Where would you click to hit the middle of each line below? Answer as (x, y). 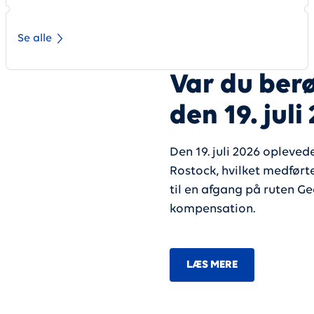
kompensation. (212, 209)
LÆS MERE (212, 265)
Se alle (35, 39)
